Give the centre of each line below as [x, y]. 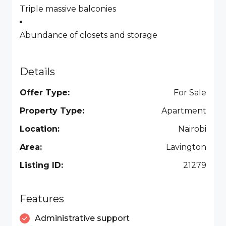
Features [42, 199]
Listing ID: [41, 165]
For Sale [190, 93]
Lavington [186, 147]
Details [37, 72]
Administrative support [82, 218]
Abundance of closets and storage [89, 35]
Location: [40, 129]
